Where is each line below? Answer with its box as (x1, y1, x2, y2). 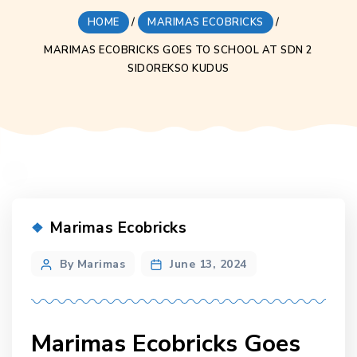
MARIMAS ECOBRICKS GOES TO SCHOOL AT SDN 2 (44, 42, 313, 57)
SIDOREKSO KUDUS (127, 61, 229, 76)
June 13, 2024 (170, 257, 247, 273)
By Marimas (60, 257, 125, 273)
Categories (30, 218, 92, 236)
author (40, 273, 76, 292)
